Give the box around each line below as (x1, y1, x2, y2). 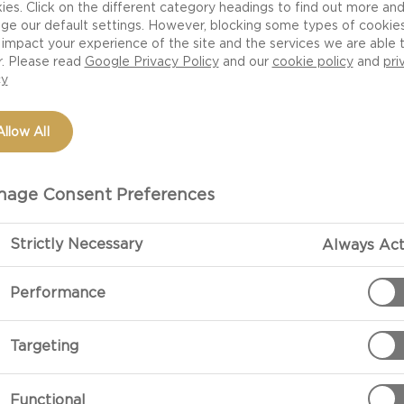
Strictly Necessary (9, 235, 142, 253)
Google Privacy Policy (84, 54, 219, 69)
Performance (9, 284, 106, 302)
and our (218, 54, 272, 69)
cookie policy (271, 54, 353, 69)
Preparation (256, 310, 344, 328)
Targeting (9, 337, 78, 355)
